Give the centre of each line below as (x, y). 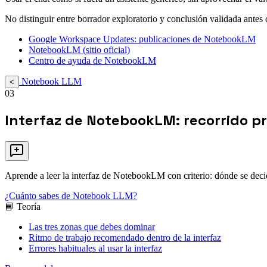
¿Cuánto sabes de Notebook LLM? (71, 196)
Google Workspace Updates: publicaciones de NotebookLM (142, 39)
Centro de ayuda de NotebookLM (92, 61)
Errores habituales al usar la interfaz (95, 249)
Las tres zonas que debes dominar (92, 227)
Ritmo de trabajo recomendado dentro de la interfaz (125, 238)
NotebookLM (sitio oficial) (79, 50)
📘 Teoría (23, 207)
